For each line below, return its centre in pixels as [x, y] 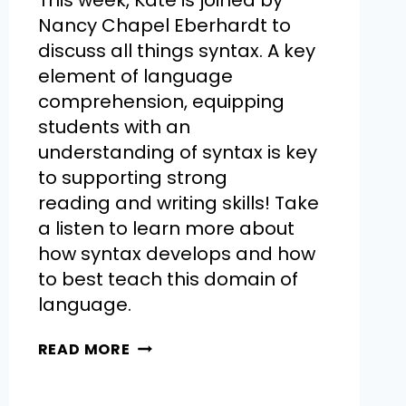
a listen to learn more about [166, 229]
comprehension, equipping [161, 102]
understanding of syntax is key [177, 153]
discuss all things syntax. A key [176, 51]
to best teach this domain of [168, 280]
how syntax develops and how [176, 254]
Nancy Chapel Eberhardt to [164, 26]
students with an [114, 127]
